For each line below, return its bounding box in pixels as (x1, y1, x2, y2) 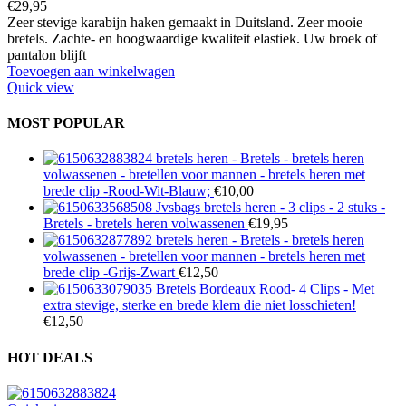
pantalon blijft (7, 46, 86, 63)
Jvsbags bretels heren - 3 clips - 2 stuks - (156, 199, 385, 216)
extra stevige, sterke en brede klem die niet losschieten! (43, 297, 356, 314)
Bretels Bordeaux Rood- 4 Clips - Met (156, 281, 374, 297)
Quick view (7, 79, 74, 95)
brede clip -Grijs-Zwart (43, 265, 179, 281)
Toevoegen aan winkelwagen (7, 63, 175, 79)
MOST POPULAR (7, 115, 125, 131)
